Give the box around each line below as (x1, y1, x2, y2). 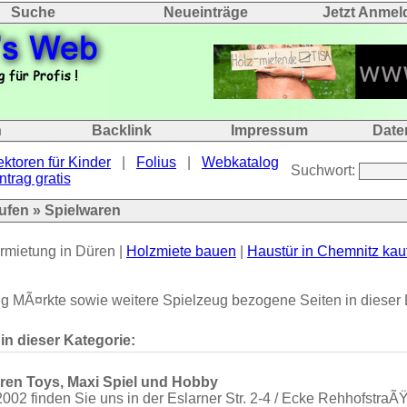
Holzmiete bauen (126, 243, 236, 259)
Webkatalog (202, 154, 279, 170)
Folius (136, 154, 176, 170)
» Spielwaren (29, 203, 121, 218)
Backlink (92, 123, 152, 138)
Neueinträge (163, 5, 248, 20)
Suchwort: (291, 163, 359, 178)
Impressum (230, 123, 308, 138)
